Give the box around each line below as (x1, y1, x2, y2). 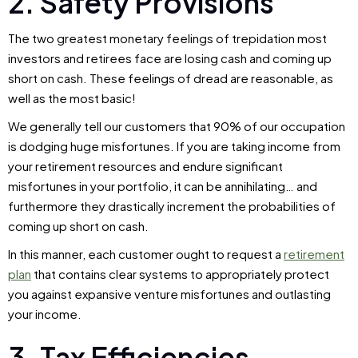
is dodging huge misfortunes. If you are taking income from (8, 138, 340, 154)
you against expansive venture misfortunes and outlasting (8, 286, 331, 302)
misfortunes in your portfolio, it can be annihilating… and (8, 178, 317, 194)
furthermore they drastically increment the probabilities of (8, 198, 336, 214)
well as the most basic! (8, 90, 136, 106)
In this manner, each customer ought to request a (8, 246, 284, 262)
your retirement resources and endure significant (8, 158, 283, 174)
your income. (8, 306, 82, 322)
